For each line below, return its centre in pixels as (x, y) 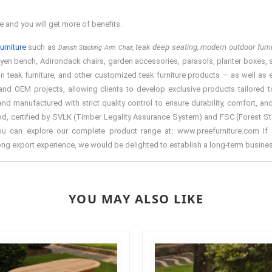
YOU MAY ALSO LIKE (136, 199)
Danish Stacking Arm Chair (95, 47)
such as (42, 47)
